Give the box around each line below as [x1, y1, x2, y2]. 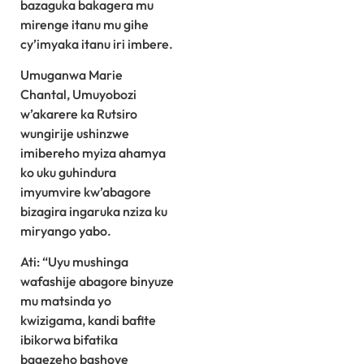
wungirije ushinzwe [20, 124, 129, 141]
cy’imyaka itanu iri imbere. [20, 35, 173, 52]
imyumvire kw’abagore [20, 183, 151, 200]
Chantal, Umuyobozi [20, 85, 136, 102]
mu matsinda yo [20, 292, 111, 310]
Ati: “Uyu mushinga [20, 253, 128, 271]
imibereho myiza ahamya [20, 144, 166, 161]
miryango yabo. [20, 222, 111, 239]
